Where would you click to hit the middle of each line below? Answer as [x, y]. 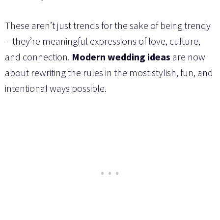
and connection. [38, 57]
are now [188, 57]
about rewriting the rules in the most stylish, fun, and [109, 73]
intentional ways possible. [56, 88]
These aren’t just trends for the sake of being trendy [108, 26]
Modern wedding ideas [121, 57]
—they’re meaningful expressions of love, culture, [103, 41]
